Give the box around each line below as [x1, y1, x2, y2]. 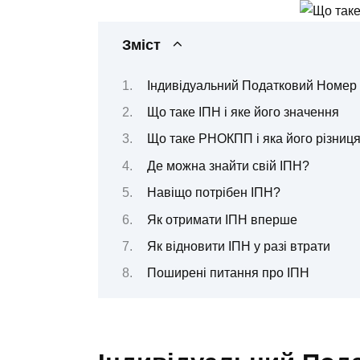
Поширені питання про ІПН [146, 266, 309, 280]
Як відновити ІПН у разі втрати [146, 239, 330, 253]
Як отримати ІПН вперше [146, 212, 297, 227]
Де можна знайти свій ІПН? [146, 158, 309, 173]
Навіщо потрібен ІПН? [146, 186, 280, 200]
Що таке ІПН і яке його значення [146, 104, 339, 119]
